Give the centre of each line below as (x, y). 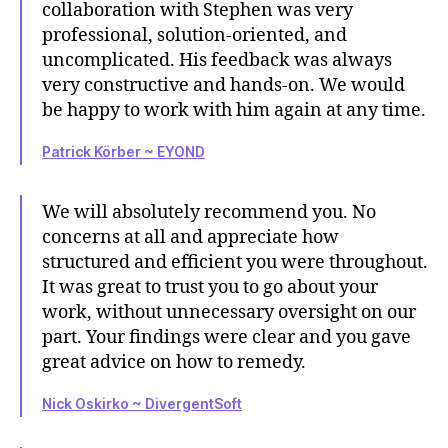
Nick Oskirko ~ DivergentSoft (142, 404)
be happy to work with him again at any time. (234, 111)
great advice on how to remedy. (174, 363)
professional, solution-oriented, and (194, 36)
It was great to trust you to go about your (210, 288)
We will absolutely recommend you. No (209, 213)
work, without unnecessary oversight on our (229, 313)
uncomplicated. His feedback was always (217, 61)
